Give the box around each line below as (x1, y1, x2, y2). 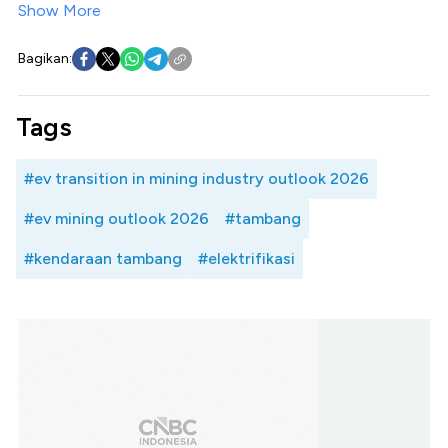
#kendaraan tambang (24, 248, 182, 268)
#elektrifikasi (198, 248, 295, 268)
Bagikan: (18, 49, 72, 67)
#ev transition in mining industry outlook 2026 (24, 168, 369, 188)
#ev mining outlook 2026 (24, 208, 209, 228)
